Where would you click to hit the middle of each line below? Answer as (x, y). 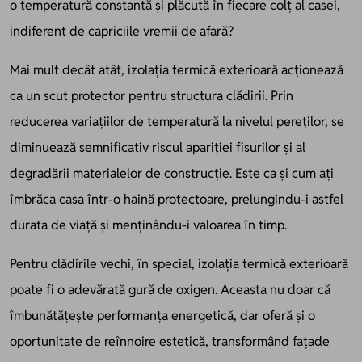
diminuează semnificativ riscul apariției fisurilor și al (158, 147)
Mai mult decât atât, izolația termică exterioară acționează (177, 69)
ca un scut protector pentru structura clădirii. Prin (152, 95)
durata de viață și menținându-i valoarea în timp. (148, 225)
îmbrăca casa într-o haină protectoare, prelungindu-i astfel (177, 199)
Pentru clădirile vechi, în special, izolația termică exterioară (179, 263)
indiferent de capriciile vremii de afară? (122, 31)
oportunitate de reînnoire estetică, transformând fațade (170, 341)
